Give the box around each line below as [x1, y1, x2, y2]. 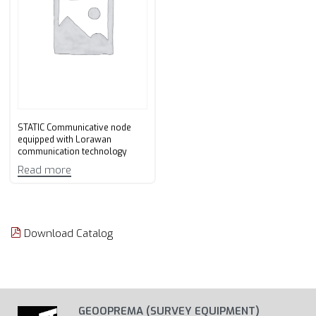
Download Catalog [21, 226, 113, 241]
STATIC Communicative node [18, 122, 131, 134]
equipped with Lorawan [18, 134, 111, 146]
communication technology [18, 146, 127, 158]
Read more [18, 162, 71, 177]
